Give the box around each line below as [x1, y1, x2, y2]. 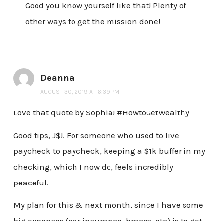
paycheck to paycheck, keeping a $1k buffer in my [13, 146, 205, 156]
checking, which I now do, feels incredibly [13, 161, 173, 172]
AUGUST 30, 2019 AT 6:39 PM [40, 88, 119, 96]
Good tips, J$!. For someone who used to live [13, 130, 179, 140]
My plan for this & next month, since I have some [13, 200, 203, 210]
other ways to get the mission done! [25, 16, 160, 27]
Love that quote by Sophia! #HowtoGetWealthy [13, 108, 189, 118]
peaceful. [13, 177, 49, 187]
